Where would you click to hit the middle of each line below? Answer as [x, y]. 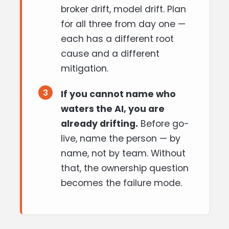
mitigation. [85, 68]
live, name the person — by [121, 139]
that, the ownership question [125, 168]
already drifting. [99, 124]
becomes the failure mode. [121, 183]
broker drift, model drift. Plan [123, 9]
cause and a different [110, 54]
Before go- [164, 124]
